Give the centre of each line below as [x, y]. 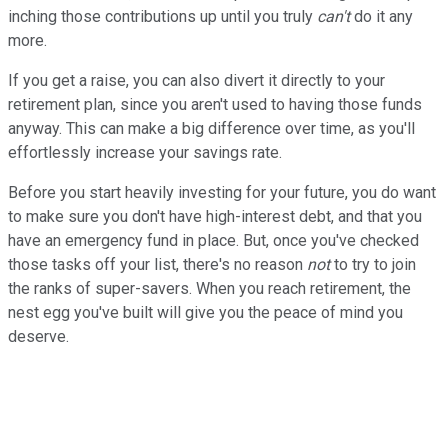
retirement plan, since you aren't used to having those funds [215, 105]
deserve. [38, 337]
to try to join [373, 265]
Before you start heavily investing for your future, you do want [222, 193]
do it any [381, 17]
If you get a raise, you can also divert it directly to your [196, 81]
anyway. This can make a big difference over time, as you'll [211, 129]
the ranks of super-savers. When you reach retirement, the [209, 289]
